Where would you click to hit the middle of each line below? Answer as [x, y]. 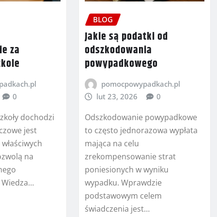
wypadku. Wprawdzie [123, 183]
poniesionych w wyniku [126, 170]
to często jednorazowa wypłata [141, 130]
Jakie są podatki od [126, 37]
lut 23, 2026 [117, 97]
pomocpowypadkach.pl [141, 84]
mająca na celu [112, 143]
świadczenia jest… [117, 209]
